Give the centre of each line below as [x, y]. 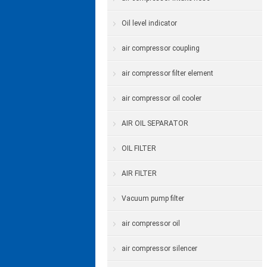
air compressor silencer [159, 249]
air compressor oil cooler [162, 98]
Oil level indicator [149, 23]
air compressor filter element [167, 73]
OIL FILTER [139, 148]
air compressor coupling [161, 48]
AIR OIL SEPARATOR [155, 123]
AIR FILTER [139, 173]
